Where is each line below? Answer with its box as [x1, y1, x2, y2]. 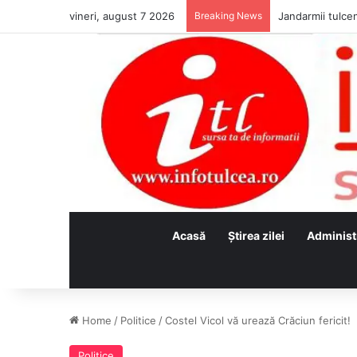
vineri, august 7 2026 [69, 10, 175, 22]
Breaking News [194, 10, 262, 22]
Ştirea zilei [227, 229, 284, 243]
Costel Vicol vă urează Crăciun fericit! [165, 314, 351, 328]
